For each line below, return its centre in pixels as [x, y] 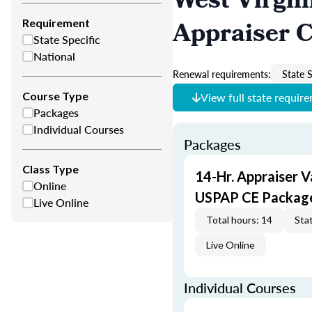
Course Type [55, 96]
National [54, 56]
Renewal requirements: [222, 74]
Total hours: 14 [239, 220]
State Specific [67, 39]
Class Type [50, 169]
